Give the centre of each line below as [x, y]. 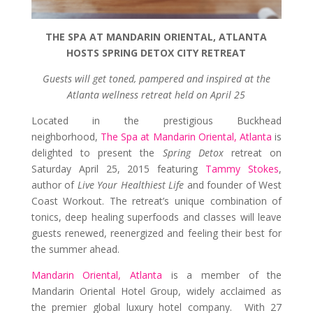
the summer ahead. [75, 249]
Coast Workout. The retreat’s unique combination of [156, 201]
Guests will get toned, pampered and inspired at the [156, 78]
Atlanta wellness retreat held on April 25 [156, 94]
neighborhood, [66, 136]
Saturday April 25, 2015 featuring [118, 168]
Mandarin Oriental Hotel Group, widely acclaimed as [156, 291]
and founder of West [233, 184]
